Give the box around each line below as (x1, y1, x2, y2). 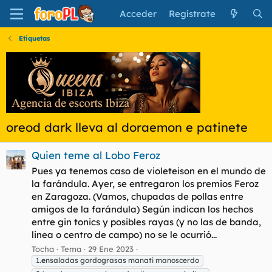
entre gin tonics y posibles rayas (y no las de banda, (32, 216, 261, 228)
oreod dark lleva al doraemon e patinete (6, 120, 248, 135)
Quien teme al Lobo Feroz (32, 149, 160, 162)
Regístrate (169, 8, 216, 19)
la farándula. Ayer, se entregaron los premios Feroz (32, 178, 259, 190)
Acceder (120, 8, 157, 19)
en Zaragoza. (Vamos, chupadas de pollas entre (32, 191, 243, 203)
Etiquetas (18, 34, 50, 42)
